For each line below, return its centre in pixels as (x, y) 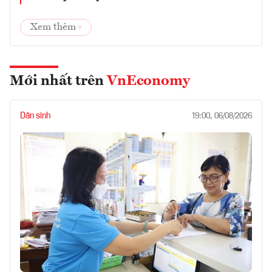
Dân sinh (35, 116)
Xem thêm (53, 28)
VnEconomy (148, 82)
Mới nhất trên (58, 82)
